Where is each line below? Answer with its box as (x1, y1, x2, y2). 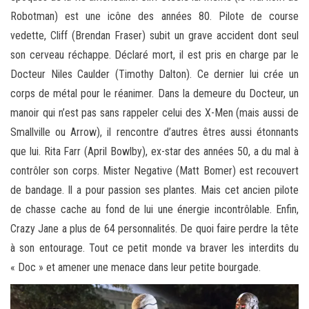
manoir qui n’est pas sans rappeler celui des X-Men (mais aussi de (10, 106, 299, 119)
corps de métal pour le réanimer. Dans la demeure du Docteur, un (10, 86, 299, 100)
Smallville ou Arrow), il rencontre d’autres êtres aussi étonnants (10, 125, 299, 139)
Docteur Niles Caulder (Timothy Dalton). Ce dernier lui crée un (10, 67, 299, 81)
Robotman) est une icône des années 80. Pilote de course (10, 9, 299, 23)
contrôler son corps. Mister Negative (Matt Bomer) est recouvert (10, 163, 299, 177)
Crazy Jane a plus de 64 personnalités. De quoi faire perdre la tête (10, 221, 299, 235)
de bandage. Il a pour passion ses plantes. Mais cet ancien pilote (10, 183, 299, 197)
